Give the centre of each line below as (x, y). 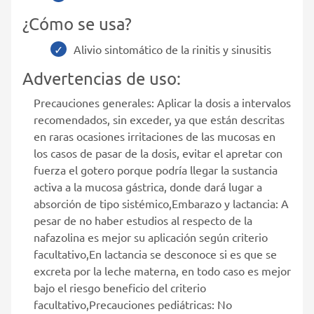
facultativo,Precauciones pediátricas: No (133, 304)
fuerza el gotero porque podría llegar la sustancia (156, 169)
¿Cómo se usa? (77, 23)
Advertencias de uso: (102, 78)
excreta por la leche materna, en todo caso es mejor (162, 270)
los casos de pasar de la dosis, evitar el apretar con (158, 152)
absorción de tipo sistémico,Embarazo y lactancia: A (161, 203)
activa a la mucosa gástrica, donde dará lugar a (148, 186)
